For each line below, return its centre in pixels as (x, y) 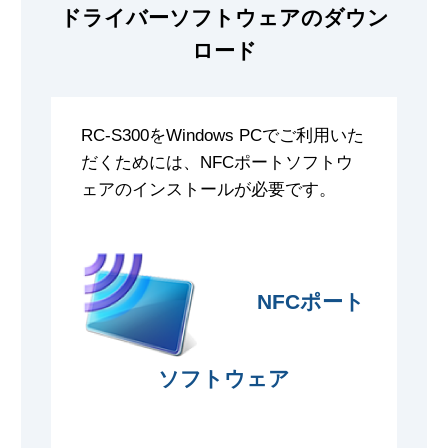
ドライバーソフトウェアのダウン (224, 17)
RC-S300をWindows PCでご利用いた (222, 135)
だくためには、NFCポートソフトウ (217, 162)
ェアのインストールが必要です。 (208, 189)
